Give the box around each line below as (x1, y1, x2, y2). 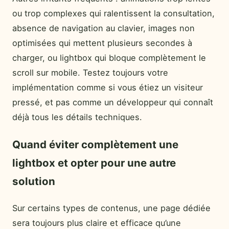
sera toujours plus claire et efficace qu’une (12, 217, 181, 228)
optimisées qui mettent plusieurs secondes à (12, 38, 192, 49)
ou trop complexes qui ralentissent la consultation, (12, 8, 215, 19)
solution (12, 174, 55, 188)
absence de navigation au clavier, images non (12, 23, 195, 34)
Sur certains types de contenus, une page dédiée (12, 202, 211, 213)
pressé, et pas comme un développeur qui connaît (12, 97, 213, 108)
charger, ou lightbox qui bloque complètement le (12, 53, 206, 63)
